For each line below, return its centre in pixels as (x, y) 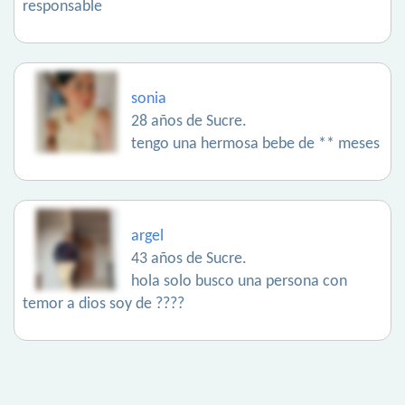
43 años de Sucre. (189, 259)
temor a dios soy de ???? (104, 305)
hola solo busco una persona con (239, 282)
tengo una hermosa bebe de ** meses (255, 145)
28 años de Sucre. (189, 122)
